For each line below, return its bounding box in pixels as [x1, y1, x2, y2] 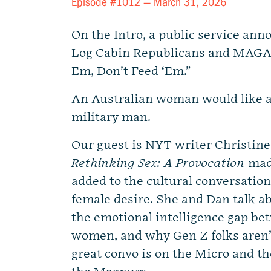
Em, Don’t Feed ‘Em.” [71, 64, 191, 79]
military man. [71, 110, 151, 125]
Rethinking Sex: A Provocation [71, 156, 245, 171]
